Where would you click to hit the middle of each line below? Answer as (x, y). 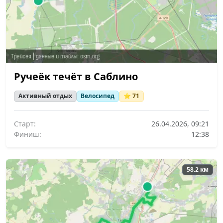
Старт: (25, 123)
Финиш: (28, 134)
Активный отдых (45, 96)
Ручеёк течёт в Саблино (76, 77)
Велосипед (98, 96)
